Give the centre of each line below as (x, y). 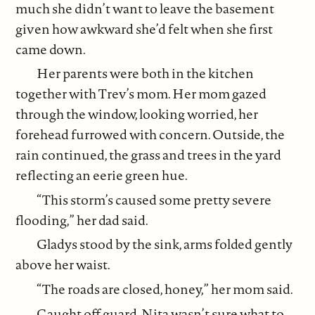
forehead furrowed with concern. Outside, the (150, 135)
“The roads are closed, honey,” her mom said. (165, 289)
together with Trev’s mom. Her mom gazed (141, 94)
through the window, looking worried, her (137, 114)
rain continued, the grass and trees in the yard (149, 155)
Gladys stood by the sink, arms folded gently (165, 244)
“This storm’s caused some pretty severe (154, 199)
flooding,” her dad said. (82, 220)
